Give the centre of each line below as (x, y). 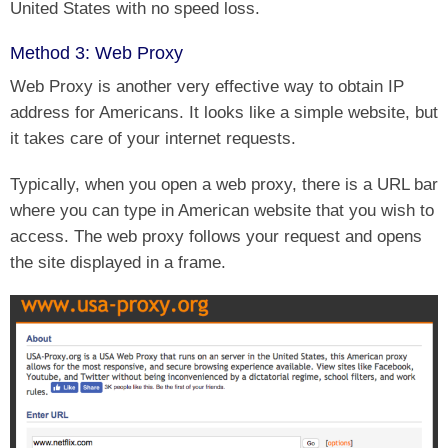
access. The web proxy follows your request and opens (216, 235)
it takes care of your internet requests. (153, 137)
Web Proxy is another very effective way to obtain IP (207, 85)
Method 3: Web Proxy (96, 52)
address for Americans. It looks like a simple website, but (224, 111)
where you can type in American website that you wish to (222, 209)
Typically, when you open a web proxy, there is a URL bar (224, 183)
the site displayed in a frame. (118, 261)
